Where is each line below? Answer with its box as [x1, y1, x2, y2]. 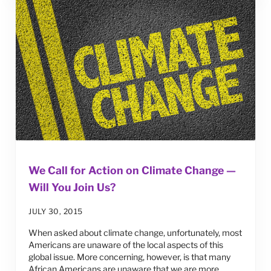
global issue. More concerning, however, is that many [28, 252, 231, 263]
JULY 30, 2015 [28, 207, 83, 217]
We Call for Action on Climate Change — [28, 164, 237, 177]
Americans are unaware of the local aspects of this [28, 240, 224, 250]
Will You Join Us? [28, 181, 116, 194]
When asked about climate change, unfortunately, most [28, 227, 243, 238]
